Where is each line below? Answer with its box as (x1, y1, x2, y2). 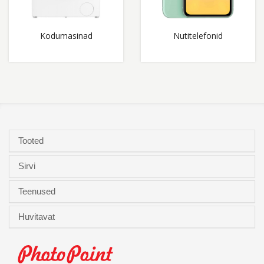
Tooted (18, 136, 46, 146)
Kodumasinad (39, 30, 93, 41)
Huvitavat (18, 212, 57, 222)
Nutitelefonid (173, 30, 223, 41)
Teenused (18, 186, 58, 196)
